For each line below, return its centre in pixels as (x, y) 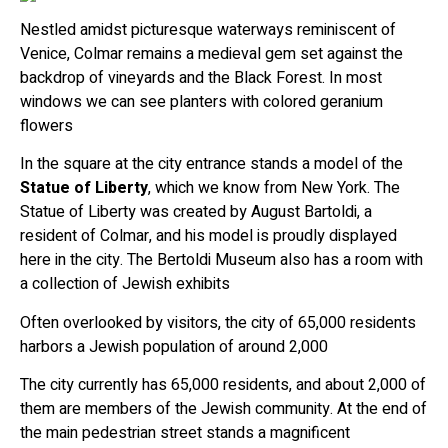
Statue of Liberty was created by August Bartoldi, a (196, 212)
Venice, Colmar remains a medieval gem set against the (211, 54)
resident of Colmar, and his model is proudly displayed (208, 236)
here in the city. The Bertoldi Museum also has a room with (221, 260)
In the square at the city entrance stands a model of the (211, 164)
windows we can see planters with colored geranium (201, 102)
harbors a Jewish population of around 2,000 (174, 346)
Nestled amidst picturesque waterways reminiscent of (208, 30)
